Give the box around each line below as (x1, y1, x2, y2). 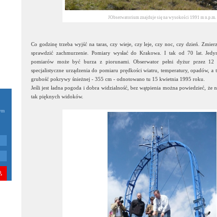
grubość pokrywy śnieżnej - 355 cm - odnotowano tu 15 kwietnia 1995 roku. (31, 76, 205, 82)
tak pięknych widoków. (31, 93, 83, 99)
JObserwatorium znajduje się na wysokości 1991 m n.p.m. (108, 15, 216, 20)
